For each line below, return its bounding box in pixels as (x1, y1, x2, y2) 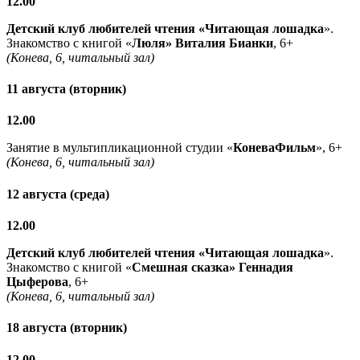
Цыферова (6, 274, 68, 288)
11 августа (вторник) (6, 82, 126, 96)
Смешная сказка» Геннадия (132, 260, 293, 274)
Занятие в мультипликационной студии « (6, 141, 233, 155)
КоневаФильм (233, 141, 316, 155)
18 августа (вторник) (6, 321, 127, 335)
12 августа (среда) (6, 186, 109, 201)
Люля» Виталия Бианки (132, 35, 273, 50)
